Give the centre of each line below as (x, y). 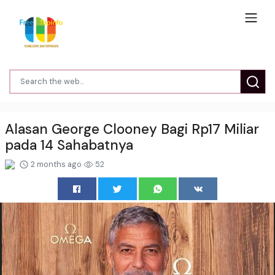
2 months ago (56, 164)
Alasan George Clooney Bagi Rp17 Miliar (132, 129)
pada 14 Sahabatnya (69, 145)
